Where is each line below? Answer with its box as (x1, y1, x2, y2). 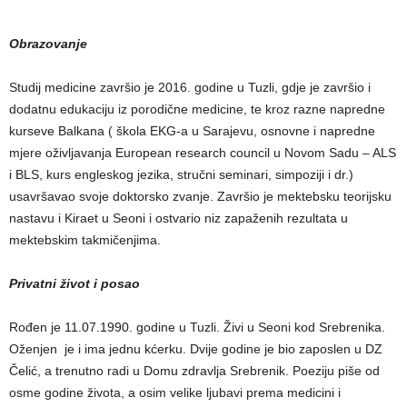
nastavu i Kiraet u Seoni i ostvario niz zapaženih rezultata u (9, 211, 348, 226)
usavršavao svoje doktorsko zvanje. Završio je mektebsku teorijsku (9, 189, 392, 204)
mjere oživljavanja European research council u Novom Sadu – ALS (9, 145, 396, 161)
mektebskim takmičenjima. (9, 233, 161, 248)
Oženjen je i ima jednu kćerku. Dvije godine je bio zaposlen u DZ (9, 342, 382, 357)
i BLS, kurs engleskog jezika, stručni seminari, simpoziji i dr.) (9, 167, 353, 183)
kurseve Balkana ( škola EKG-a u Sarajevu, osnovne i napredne (9, 124, 375, 139)
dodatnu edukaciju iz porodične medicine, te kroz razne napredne (9, 102, 385, 117)
